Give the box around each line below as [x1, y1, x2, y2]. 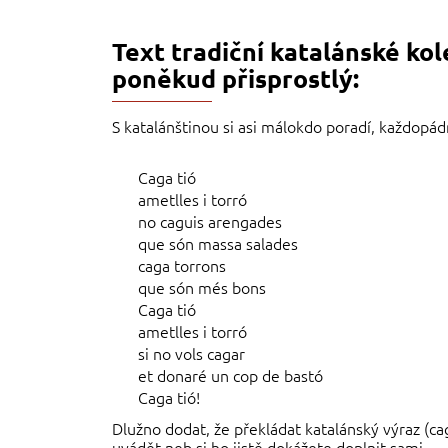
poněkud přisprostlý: [112, 62, 360, 94]
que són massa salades [138, 232, 299, 255]
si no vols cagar [138, 342, 246, 365]
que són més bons [138, 276, 267, 299]
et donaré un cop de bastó [138, 364, 324, 387]
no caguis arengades [138, 210, 283, 233]
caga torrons [138, 254, 227, 277]
